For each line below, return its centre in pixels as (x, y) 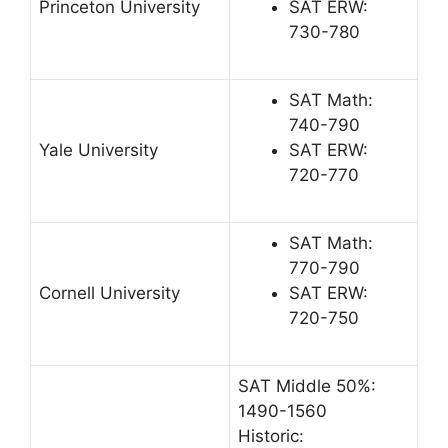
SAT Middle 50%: (307, 385)
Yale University (98, 149)
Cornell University (109, 292)
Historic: (271, 435)
